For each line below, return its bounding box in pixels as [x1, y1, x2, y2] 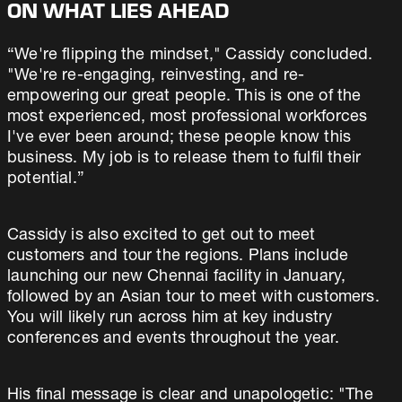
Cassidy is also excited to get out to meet [7, 228, 316, 244]
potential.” [7, 171, 84, 188]
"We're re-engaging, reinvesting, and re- [7, 68, 305, 84]
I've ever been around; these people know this [7, 130, 352, 146]
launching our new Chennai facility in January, [7, 269, 346, 285]
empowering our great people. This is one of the [7, 89, 362, 105]
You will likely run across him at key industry [7, 310, 333, 327]
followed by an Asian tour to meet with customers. [7, 290, 380, 306]
